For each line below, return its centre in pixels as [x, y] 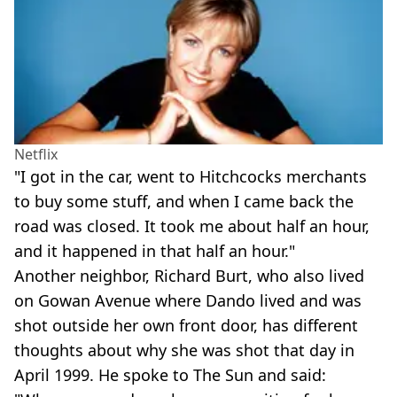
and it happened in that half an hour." [155, 251]
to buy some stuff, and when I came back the [184, 202]
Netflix [36, 155]
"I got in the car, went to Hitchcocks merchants [191, 177]
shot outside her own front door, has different [186, 326]
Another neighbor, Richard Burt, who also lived [189, 276]
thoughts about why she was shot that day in [184, 350]
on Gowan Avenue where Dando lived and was [188, 301]
